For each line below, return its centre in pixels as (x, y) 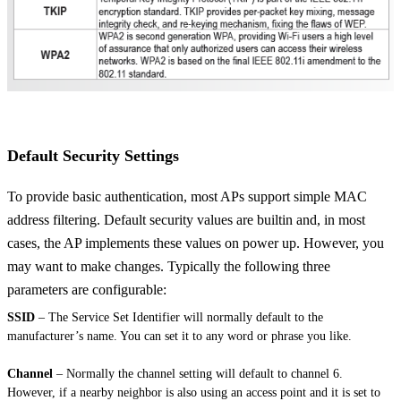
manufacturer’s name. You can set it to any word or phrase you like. (181, 336)
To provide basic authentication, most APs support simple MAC (187, 196)
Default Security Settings (93, 155)
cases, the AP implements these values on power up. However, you (196, 243)
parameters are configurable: (89, 289)
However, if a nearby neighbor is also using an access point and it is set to (194, 392)
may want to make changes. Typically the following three (169, 266)
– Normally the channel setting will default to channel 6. (198, 373)
